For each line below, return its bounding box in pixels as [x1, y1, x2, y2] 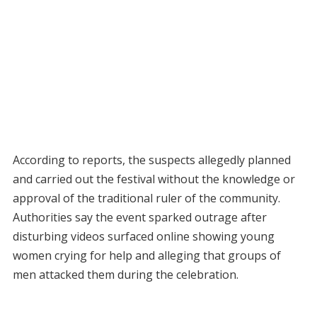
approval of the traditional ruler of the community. [12, 190, 280, 206]
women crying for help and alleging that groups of [12, 247, 281, 263]
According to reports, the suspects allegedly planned [12, 151, 291, 168]
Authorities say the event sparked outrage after [12, 209, 267, 225]
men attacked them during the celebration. [12, 266, 238, 282]
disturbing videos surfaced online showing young [12, 228, 275, 244]
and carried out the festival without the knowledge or [12, 171, 295, 187]
